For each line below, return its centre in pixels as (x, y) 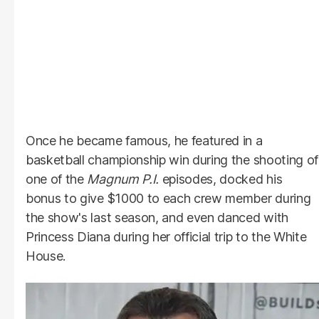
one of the (57, 179)
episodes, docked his (222, 179)
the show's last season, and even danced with (157, 218)
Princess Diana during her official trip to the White (166, 237)
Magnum (115, 179)
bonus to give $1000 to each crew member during (168, 199)
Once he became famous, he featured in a (144, 141)
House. (46, 256)
